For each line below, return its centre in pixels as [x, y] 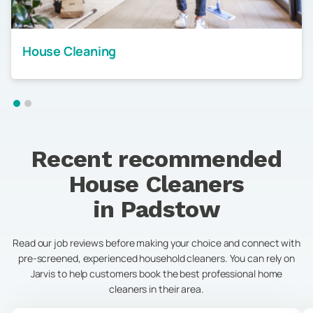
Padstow [170, 209]
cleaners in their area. [156, 289]
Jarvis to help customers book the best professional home [156, 274]
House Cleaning [70, 51]
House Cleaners [156, 184]
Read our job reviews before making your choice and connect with [156, 243]
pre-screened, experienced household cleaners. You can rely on [156, 258]
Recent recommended [156, 159]
